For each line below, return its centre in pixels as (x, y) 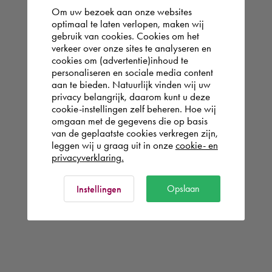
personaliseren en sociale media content (132, 72)
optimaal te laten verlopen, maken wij (127, 24)
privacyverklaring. (87, 157)
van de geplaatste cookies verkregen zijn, (134, 133)
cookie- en (196, 145)
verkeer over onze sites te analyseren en (131, 48)
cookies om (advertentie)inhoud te (120, 60)
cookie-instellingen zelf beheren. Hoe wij (134, 109)
